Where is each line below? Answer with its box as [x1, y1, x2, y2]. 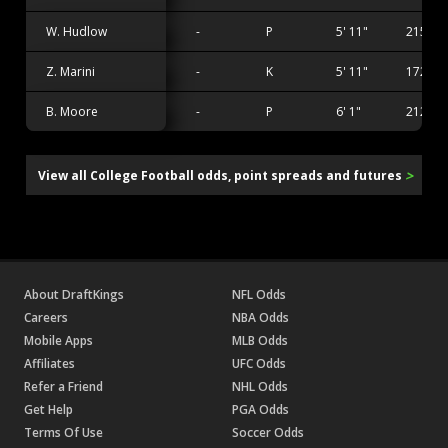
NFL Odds [232, 285, 286, 303]
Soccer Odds [232, 423, 304, 441]
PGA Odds [232, 400, 289, 418]
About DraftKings [24, 285, 124, 303]
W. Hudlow [46, 22, 107, 40]
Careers [24, 308, 68, 326]
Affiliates [24, 354, 75, 372]
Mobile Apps [24, 331, 93, 349]
